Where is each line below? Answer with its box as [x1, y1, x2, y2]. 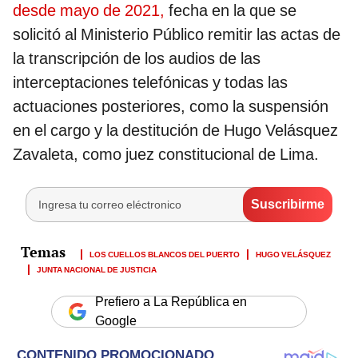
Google [95, 312, 137, 328]
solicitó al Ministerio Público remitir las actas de [13, 24, 340, 44]
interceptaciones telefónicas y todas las [13, 72, 288, 92]
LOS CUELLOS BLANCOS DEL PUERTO [89, 246, 240, 260]
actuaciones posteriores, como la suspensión [13, 96, 328, 116]
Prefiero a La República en [95, 293, 247, 309]
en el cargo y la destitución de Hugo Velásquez [13, 120, 338, 140]
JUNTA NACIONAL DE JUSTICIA [37, 261, 157, 275]
